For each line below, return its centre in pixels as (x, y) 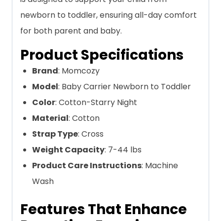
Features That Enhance (104, 210)
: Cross (91, 134)
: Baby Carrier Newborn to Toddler (125, 87)
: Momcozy (79, 71)
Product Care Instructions (87, 166)
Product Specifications (102, 55)
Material (50, 118)
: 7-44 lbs (123, 150)
